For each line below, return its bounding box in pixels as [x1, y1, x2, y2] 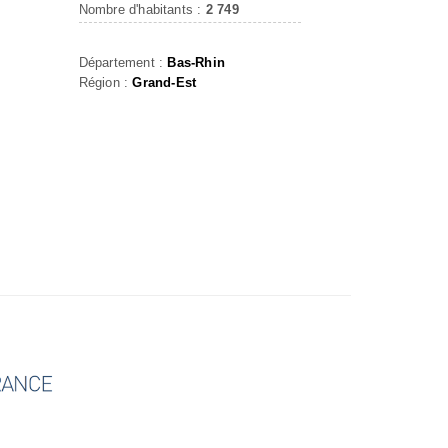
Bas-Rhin [167, 55, 225, 70]
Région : [78, 75, 133, 90]
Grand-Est [132, 75, 197, 90]
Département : [78, 55, 168, 70]
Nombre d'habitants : [78, 2, 206, 17]
